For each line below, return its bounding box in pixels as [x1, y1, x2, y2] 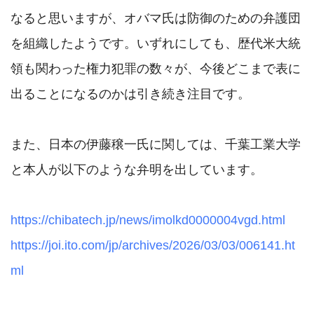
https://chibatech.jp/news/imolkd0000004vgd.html [11, 213, 285, 228]
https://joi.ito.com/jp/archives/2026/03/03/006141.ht [11, 238, 295, 253]
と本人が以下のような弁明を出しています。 [11, 163, 263, 177]
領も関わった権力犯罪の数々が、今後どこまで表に [11, 62, 301, 76]
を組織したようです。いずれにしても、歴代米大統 [11, 36, 301, 51]
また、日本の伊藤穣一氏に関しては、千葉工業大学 [11, 137, 301, 152]
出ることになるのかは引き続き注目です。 [11, 87, 250, 102]
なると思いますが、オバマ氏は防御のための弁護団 [11, 11, 301, 26]
